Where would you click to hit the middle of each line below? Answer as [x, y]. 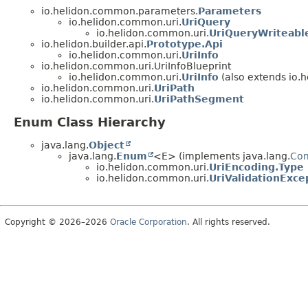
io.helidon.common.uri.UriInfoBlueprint [136, 66]
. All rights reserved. [229, 222]
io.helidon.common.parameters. [120, 11]
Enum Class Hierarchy [90, 122]
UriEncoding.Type [256, 167]
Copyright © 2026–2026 [57, 222]
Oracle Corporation [148, 222]
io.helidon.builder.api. [94, 44]
